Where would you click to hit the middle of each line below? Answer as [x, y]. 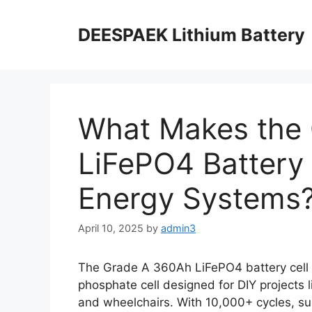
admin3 [178, 228]
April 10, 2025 [111, 228]
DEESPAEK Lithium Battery [192, 35]
